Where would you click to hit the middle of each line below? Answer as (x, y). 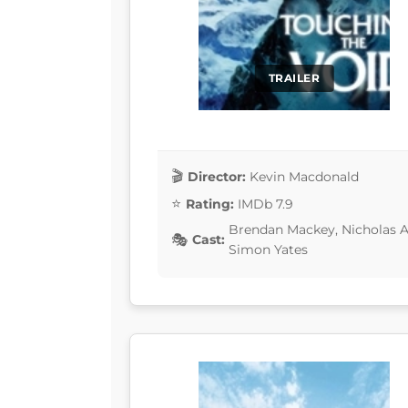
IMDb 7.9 (265, 204)
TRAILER (294, 78)
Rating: (210, 204)
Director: (217, 176)
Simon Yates (268, 250)
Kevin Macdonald (304, 176)
